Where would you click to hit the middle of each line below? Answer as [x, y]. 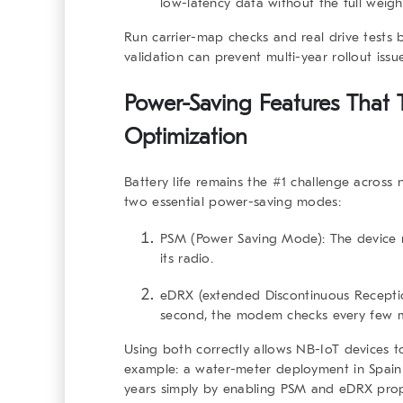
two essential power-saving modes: [233, 202]
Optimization [186, 137]
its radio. [187, 259]
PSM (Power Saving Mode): [243, 239]
